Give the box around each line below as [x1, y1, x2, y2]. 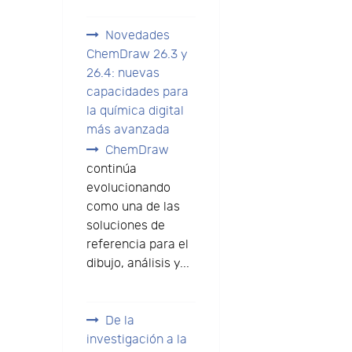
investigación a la [86, 332, 187, 348]
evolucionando [86, 181, 170, 196]
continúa [86, 162, 137, 178]
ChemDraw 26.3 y [86, 47, 188, 63]
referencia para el [86, 237, 189, 253]
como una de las [86, 200, 180, 215]
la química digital [86, 104, 184, 119]
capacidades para [86, 85, 189, 101]
